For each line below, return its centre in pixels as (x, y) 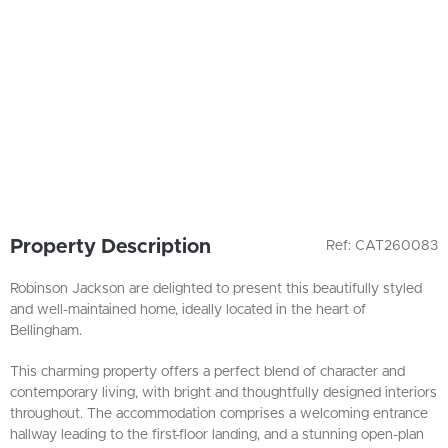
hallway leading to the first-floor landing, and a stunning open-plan (217, 435)
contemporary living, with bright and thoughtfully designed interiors (223, 393)
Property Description (110, 247)
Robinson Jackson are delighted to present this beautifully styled (216, 289)
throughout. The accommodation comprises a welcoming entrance (219, 414)
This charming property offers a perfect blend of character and (207, 372)
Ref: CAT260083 (382, 246)
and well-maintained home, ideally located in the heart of (188, 310)
